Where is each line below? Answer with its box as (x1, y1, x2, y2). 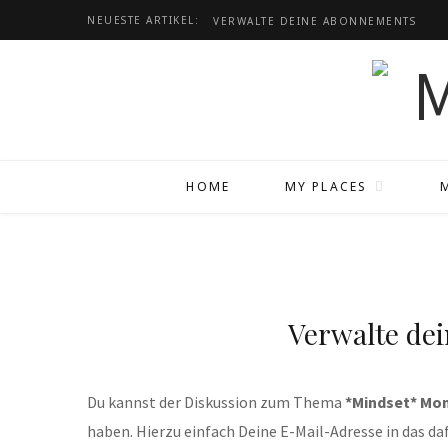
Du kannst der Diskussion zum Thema (87, 392, 345, 412)
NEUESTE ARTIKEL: (87, 13, 199, 27)
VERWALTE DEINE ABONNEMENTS (213, 13, 416, 28)
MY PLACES (284, 178, 368, 195)
